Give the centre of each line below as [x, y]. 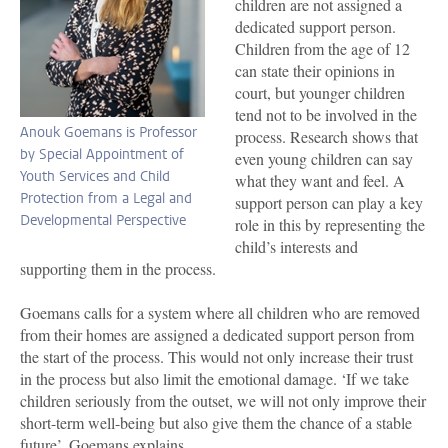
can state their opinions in [315, 70]
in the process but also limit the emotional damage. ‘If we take [214, 378]
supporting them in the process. [118, 268]
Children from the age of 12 [322, 48]
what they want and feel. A [320, 180]
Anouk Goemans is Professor [108, 132]
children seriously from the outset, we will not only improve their [223, 400]
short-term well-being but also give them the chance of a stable [216, 422]
